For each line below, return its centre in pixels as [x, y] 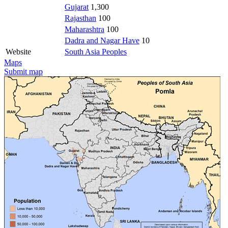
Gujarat [77, 7]
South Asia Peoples [96, 51]
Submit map [23, 71]
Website [18, 51]
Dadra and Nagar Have [102, 40]
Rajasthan [80, 18]
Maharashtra [84, 29]
